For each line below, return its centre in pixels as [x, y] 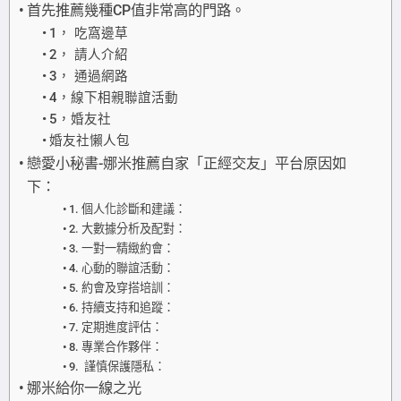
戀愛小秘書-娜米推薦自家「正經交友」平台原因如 [187, 163]
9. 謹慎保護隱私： [118, 366]
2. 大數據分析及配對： [128, 228]
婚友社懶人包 [89, 140]
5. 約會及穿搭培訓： [122, 287]
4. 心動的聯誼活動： [122, 268]
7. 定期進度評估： [116, 327]
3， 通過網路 [88, 76]
